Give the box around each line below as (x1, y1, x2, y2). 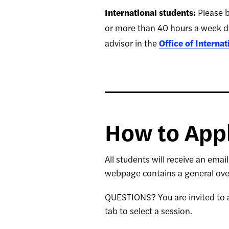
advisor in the (105, 37, 159, 49)
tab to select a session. (105, 204, 192, 217)
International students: (105, 6, 196, 18)
